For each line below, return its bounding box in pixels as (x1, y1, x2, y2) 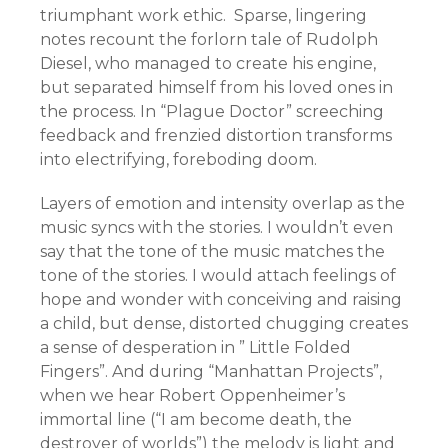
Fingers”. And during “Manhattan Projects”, (40, 362, 382, 382)
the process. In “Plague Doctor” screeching (40, 102, 384, 122)
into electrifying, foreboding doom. (40, 150, 317, 170)
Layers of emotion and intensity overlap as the (40, 194, 405, 214)
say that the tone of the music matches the (40, 242, 385, 262)
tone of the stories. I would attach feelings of (40, 266, 396, 286)
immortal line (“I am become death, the (40, 410, 352, 430)
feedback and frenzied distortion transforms (40, 126, 392, 146)
